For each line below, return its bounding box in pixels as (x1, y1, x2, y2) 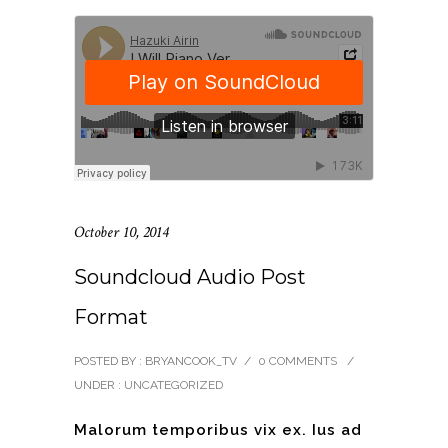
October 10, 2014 (74, 222, 168, 244)
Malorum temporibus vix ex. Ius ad (74, 421, 362, 440)
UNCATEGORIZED (121, 378, 223, 393)
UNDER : (74, 378, 121, 393)
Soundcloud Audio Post (74, 265, 306, 290)
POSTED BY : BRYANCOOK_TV (74, 354, 237, 369)
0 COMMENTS (258, 354, 337, 369)
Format (74, 305, 148, 330)
